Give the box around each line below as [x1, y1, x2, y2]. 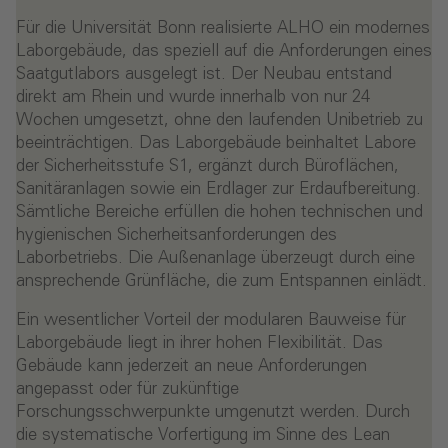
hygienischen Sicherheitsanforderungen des [16, 227, 337, 245]
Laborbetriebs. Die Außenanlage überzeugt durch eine [16, 250, 415, 268]
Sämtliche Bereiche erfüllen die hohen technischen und [16, 204, 423, 222]
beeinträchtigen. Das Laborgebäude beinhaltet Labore [16, 135, 416, 153]
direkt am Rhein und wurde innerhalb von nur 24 [16, 89, 370, 107]
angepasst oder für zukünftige [16, 381, 239, 399]
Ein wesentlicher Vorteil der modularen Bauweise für [16, 312, 406, 330]
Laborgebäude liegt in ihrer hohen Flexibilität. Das [16, 335, 383, 353]
